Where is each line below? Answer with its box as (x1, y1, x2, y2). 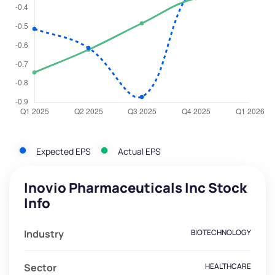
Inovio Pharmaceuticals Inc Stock (24, 179, 247, 198)
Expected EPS (36, 145, 91, 157)
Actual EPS (118, 145, 161, 157)
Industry (24, 227, 64, 241)
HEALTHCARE (205, 261, 251, 272)
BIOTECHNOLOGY (191, 227, 251, 238)
